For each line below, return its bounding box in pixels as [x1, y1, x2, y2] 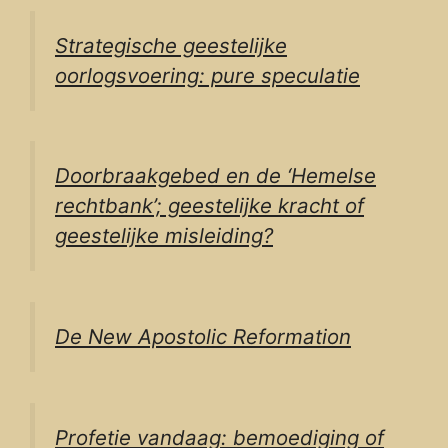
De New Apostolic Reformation [55, 323, 351, 349]
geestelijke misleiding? [55, 223, 273, 249]
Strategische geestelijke [55, 32, 287, 58]
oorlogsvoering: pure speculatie [55, 62, 360, 88]
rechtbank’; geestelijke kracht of [55, 193, 364, 219]
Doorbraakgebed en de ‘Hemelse [55, 163, 376, 189]
